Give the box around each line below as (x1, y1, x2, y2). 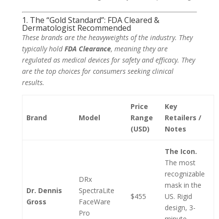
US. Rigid (165, 192, 192, 201)
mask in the (165, 180, 201, 190)
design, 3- (165, 203, 196, 212)
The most (165, 158, 196, 167)
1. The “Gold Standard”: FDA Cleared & (22, 15, 159, 25)
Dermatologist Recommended (22, 22, 131, 33)
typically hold (22, 44, 65, 53)
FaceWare (79, 197, 110, 206)
